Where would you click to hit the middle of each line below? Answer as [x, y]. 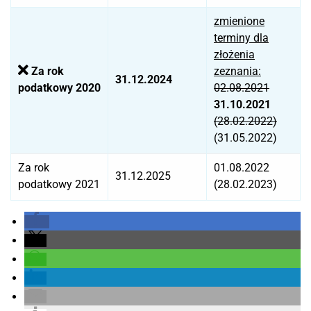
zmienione [239, 21]
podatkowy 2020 [59, 87]
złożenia [234, 54]
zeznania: [237, 71]
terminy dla [241, 37]
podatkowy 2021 [59, 184]
